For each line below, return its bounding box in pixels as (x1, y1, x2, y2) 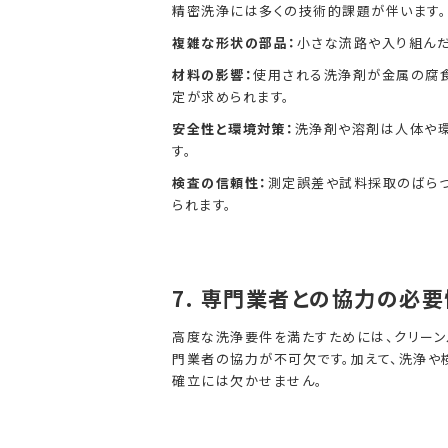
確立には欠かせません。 (172, 371, 324, 390)
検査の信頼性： (172, 173, 268, 192)
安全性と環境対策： (172, 119, 295, 138)
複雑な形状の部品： (172, 33, 297, 52)
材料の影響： (172, 65, 253, 84)
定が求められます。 (172, 87, 291, 106)
